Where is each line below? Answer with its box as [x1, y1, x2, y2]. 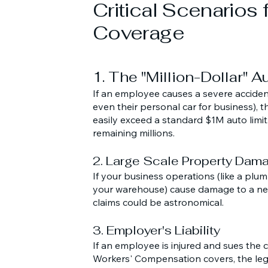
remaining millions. [93, 127, 175, 139]
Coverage [93, 20, 184, 45]
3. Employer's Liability [93, 223, 220, 238]
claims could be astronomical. [93, 196, 224, 208]
